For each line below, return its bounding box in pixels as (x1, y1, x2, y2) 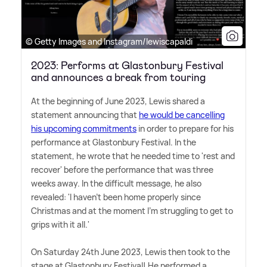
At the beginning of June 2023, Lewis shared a (31, 95, 205, 107)
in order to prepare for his (136, 122, 234, 134)
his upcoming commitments (31, 122, 136, 134)
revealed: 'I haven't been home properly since (31, 191, 201, 203)
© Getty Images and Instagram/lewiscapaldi (26, 35, 193, 47)
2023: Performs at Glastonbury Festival (31, 58, 223, 73)
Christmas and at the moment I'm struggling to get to (31, 204, 233, 216)
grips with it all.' (31, 218, 89, 230)
